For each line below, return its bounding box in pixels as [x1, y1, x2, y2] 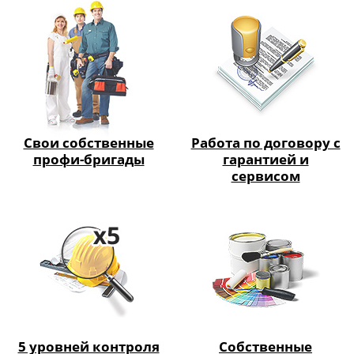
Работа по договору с [190, 133, 341, 152]
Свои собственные [23, 133, 154, 152]
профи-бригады [32, 149, 145, 168]
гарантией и [222, 149, 309, 168]
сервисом [231, 166, 300, 185]
